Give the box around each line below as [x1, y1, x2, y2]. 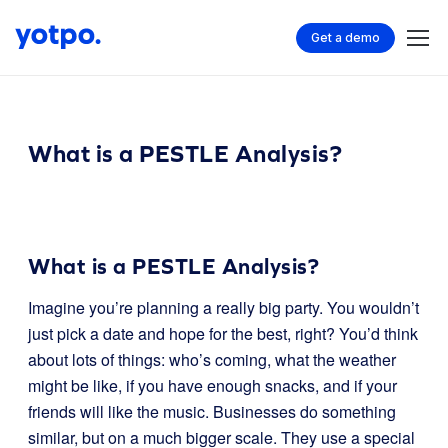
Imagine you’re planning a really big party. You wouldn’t [28, 296, 419, 319]
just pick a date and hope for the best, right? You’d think [28, 322, 418, 345]
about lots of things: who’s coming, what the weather [28, 348, 396, 371]
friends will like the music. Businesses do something [28, 400, 396, 423]
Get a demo [311, 29, 380, 45]
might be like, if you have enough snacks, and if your [28, 374, 397, 397]
